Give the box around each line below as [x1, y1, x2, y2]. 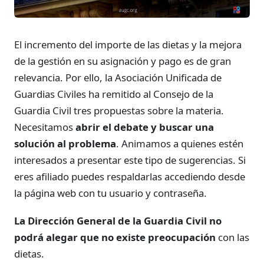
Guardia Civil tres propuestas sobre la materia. [14, 104, 224, 117]
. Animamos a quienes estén [116, 137, 243, 150]
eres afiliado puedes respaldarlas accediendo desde [14, 170, 245, 183]
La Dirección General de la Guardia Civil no [14, 214, 222, 228]
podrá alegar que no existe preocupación [14, 230, 216, 245]
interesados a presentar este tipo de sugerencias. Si [14, 153, 246, 167]
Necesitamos [14, 120, 75, 134]
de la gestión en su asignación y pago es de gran [14, 54, 231, 68]
